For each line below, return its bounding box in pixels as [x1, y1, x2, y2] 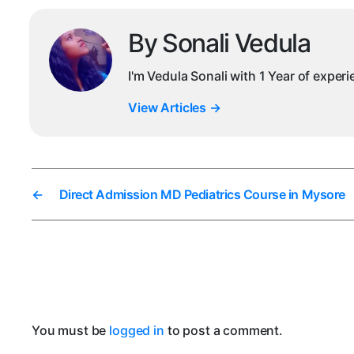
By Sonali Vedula [128, 28, 311, 59]
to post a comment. [164, 322, 284, 339]
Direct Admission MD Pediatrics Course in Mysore [58, 186, 345, 203]
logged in [109, 322, 164, 339]
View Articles [128, 100, 209, 116]
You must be [32, 322, 110, 339]
